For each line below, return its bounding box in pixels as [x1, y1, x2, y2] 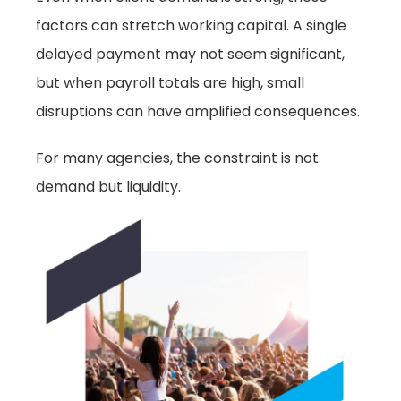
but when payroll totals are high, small [36, 73, 304, 93]
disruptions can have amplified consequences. [36, 101, 360, 122]
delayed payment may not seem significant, [36, 44, 345, 64]
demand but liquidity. [36, 176, 181, 197]
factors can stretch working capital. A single [36, 15, 346, 36]
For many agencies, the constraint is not [36, 148, 319, 168]
